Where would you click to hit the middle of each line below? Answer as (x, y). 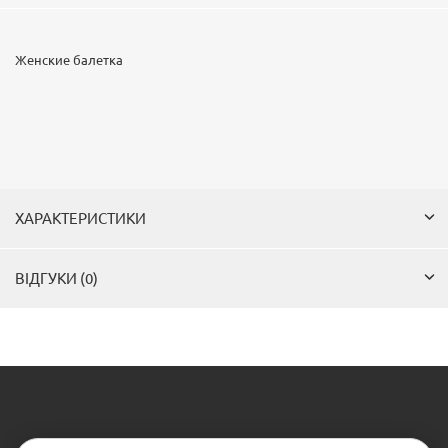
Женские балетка (69, 60)
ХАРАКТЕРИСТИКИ (80, 219)
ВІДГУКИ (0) (56, 279)
